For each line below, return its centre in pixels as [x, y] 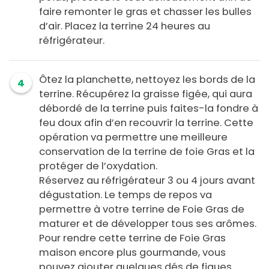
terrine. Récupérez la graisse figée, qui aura [146, 94]
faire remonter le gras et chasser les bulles [145, 12]
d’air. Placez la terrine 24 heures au [125, 26]
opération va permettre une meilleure [133, 138]
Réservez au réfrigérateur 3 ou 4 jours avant [147, 181]
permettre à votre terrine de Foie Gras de [142, 210]
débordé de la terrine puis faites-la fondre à [149, 109]
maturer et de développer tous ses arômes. [148, 224]
